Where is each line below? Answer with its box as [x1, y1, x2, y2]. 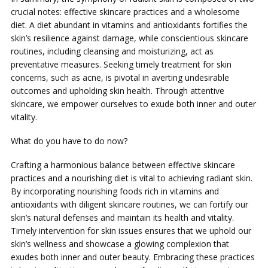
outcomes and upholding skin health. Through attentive [11, 85, 224, 96]
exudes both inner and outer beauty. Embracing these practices [11, 251, 255, 263]
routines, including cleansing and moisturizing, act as [11, 45, 214, 57]
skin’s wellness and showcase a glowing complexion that [11, 238, 229, 249]
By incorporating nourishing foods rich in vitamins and [11, 185, 219, 197]
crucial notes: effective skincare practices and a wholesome [11, 6, 240, 17]
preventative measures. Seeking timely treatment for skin [11, 59, 232, 70]
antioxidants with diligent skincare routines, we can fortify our [11, 199, 248, 210]
